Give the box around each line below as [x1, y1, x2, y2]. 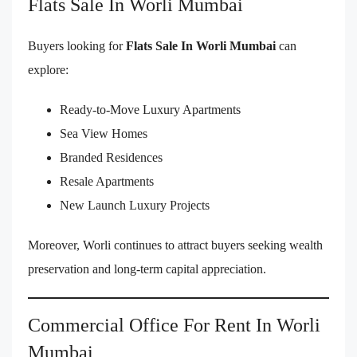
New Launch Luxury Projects [60, 198, 210, 213]
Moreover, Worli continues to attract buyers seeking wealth [28, 238, 323, 253]
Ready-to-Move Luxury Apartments [60, 103, 241, 117]
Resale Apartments [60, 175, 154, 189]
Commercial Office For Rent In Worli [28, 315, 320, 336]
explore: [28, 63, 69, 77]
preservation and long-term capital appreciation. [28, 262, 266, 277]
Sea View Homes [60, 127, 147, 141]
